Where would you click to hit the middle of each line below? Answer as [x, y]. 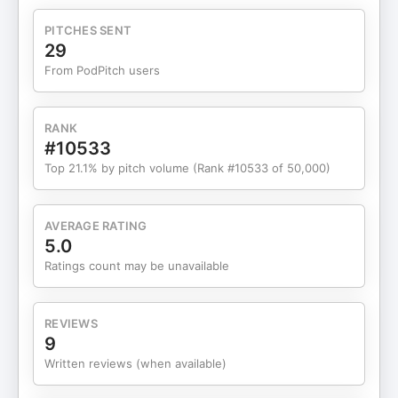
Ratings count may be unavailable [137, 266]
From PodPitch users [102, 70]
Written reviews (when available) [135, 363]
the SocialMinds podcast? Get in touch [163, 23]
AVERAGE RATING [96, 226]
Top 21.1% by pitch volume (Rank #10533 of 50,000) [187, 168]
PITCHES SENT [88, 30]
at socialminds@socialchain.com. [147, 42]
